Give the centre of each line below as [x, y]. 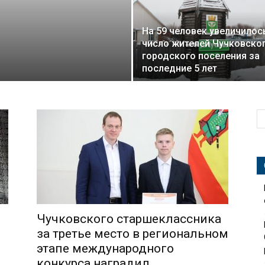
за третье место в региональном [132, 234]
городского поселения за [201, 56]
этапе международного [105, 248]
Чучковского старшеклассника [129, 219]
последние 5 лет [180, 68]
